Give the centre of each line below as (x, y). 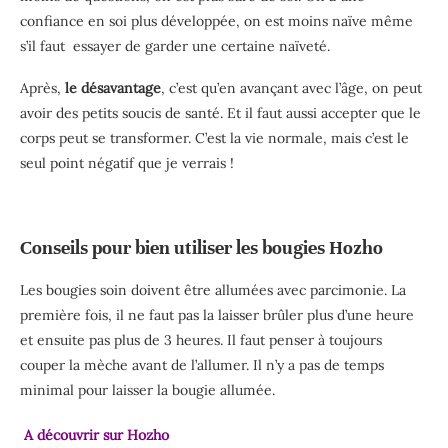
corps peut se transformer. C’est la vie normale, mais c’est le (214, 138)
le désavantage (111, 88)
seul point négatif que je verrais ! (127, 163)
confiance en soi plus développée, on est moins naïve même (216, 21)
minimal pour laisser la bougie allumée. (147, 390)
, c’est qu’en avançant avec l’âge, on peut (291, 88)
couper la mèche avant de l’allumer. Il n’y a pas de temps (202, 365)
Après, (40, 88)
